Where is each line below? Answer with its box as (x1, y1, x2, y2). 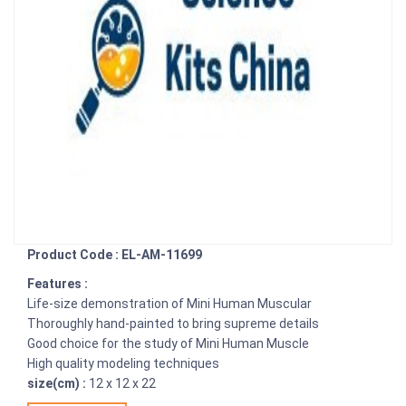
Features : (27, 276, 88, 291)
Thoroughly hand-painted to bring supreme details (27, 316, 319, 331)
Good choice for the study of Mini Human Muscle (27, 336, 309, 351)
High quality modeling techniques (27, 356, 219, 371)
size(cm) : (27, 376, 89, 391)
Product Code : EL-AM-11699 (27, 247, 202, 262)
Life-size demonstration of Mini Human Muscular (27, 296, 312, 311)
